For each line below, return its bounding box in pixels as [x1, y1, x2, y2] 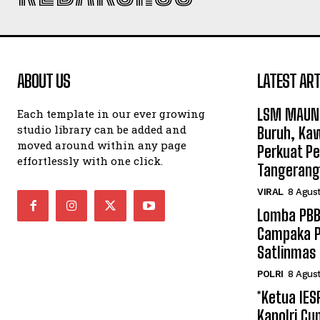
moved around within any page [17, 138, 186, 152]
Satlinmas [257, 243, 316, 262]
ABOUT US [17, 71, 70, 91]
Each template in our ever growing [17, 106, 205, 121]
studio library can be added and [17, 122, 186, 136]
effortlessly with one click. [17, 154, 163, 168]
